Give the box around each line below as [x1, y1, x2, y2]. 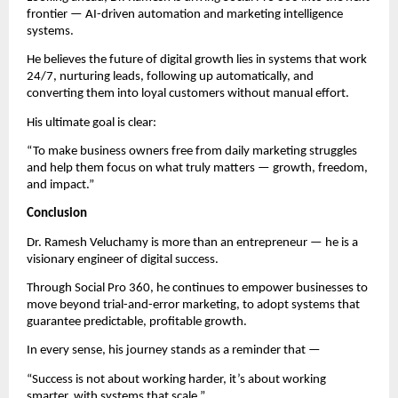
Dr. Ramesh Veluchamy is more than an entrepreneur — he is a [27, 235, 358, 250]
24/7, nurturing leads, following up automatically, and [27, 70, 314, 84]
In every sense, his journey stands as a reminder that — [27, 344, 321, 358]
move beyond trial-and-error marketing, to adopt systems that [27, 298, 360, 312]
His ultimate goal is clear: [27, 115, 156, 130]
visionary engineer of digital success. [27, 252, 219, 267]
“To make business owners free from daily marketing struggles [27, 144, 357, 158]
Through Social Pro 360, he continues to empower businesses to [27, 281, 368, 295]
